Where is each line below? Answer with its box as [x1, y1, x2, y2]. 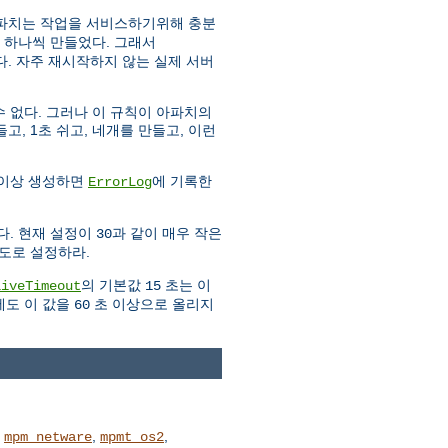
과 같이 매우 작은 [112, 225, 222, 242]
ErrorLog [88, 174, 152, 191]
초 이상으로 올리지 [90, 296, 214, 313]
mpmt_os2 [100, 428, 164, 445]
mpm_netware [4, 428, 92, 445]
